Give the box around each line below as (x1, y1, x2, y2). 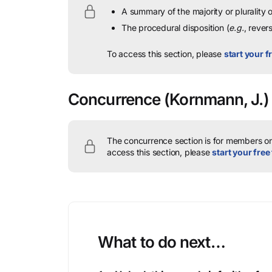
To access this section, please (107, 49, 224, 59)
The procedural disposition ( (121, 22, 229, 33)
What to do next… (98, 233, 225, 251)
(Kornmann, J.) (164, 90, 269, 109)
